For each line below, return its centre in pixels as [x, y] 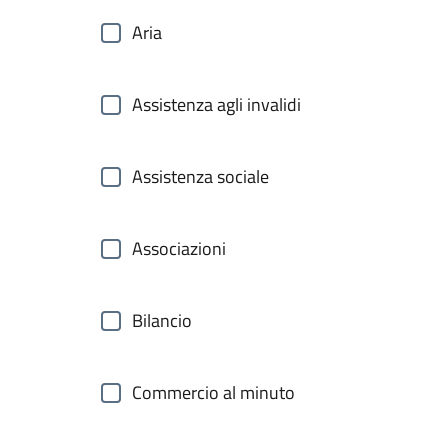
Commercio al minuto [213, 392]
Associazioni [179, 248]
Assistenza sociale [200, 176]
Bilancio [162, 320]
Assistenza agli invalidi [216, 104]
